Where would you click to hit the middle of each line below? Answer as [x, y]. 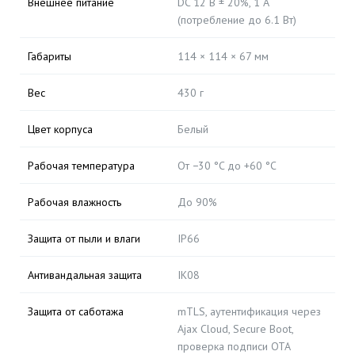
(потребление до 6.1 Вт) [237, 20]
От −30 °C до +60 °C [227, 166]
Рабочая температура [81, 166]
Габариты [50, 56]
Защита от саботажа [76, 311]
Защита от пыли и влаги [84, 239]
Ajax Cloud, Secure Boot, [235, 329]
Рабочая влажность [74, 202]
